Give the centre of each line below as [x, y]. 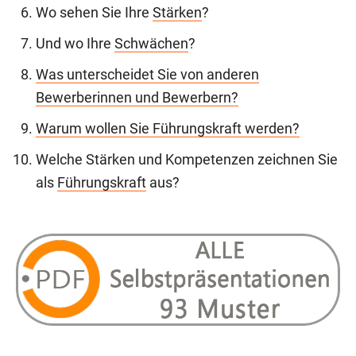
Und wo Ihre [75, 43]
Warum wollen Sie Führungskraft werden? [168, 128]
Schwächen [151, 43]
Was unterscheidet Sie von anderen [147, 74]
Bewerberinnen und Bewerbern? [137, 97]
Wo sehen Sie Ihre [94, 12]
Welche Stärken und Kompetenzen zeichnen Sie [187, 159]
